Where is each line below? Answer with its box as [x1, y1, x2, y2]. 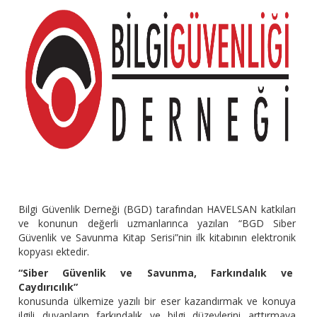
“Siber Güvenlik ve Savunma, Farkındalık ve [18, 266, 293, 280]
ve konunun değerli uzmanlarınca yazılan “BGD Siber [18, 217, 296, 231]
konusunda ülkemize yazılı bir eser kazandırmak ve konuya [18, 294, 296, 309]
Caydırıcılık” [18, 280, 79, 294]
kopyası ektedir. [18, 245, 90, 259]
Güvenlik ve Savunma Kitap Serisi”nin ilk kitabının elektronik [18, 231, 296, 245]
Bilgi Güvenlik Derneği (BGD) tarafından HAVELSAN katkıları [18, 202, 296, 217]
